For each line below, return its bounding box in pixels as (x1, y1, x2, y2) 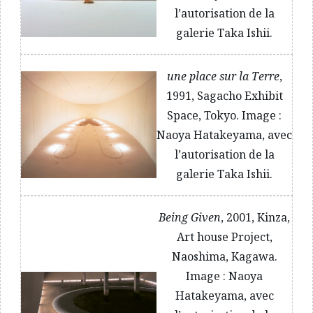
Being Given (159, 209, 221, 225)
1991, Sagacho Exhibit (166, 87, 283, 103)
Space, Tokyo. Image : (167, 107, 282, 123)
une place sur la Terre (166, 68, 279, 84)
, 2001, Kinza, (221, 209, 290, 225)
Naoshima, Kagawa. (171, 248, 277, 264)
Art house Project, (176, 228, 272, 245)
